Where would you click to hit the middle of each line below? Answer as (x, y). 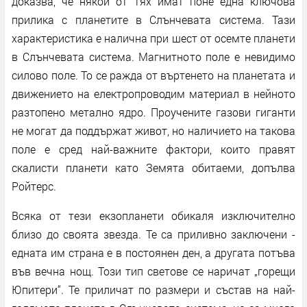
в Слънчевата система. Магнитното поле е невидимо (153, 56)
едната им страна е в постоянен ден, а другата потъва (153, 252)
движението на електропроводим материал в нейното (153, 93)
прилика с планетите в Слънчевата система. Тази (153, 19)
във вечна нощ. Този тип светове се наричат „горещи (153, 271)
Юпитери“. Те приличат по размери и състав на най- (153, 289)
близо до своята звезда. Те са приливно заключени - (153, 234)
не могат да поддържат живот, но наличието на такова (153, 130)
